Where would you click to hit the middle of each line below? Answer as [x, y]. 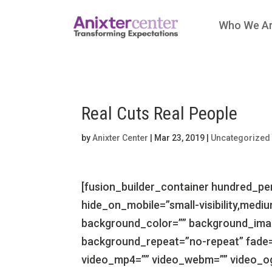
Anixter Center [121, 138]
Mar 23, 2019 [180, 138]
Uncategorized [241, 138]
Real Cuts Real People [160, 113]
